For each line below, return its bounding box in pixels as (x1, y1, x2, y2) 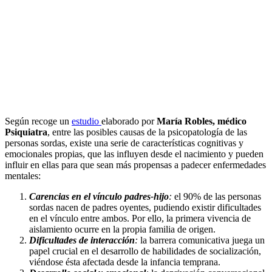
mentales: (5, 171, 41, 182)
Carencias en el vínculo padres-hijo (29, 191, 169, 202)
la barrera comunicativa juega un (140, 235, 265, 246)
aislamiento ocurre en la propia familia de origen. (29, 224, 216, 235)
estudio (72, 116, 101, 127)
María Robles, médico (157, 116, 246, 127)
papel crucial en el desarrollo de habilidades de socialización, (29, 246, 261, 257)
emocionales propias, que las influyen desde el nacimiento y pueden (5, 149, 263, 160)
